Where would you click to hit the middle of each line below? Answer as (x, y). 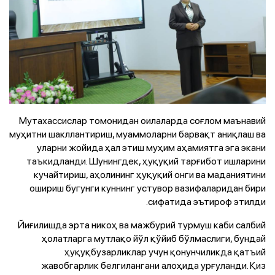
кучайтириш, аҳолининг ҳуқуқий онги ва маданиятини (150, 175)
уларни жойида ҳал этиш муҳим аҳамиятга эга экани (151, 148)
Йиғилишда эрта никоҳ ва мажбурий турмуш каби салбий (142, 225)
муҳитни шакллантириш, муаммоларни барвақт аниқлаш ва (137, 134)
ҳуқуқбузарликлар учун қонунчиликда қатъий (165, 252)
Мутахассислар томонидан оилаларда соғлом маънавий (142, 121)
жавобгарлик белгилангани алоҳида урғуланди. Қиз (153, 265)
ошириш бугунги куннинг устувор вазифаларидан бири (148, 188)
